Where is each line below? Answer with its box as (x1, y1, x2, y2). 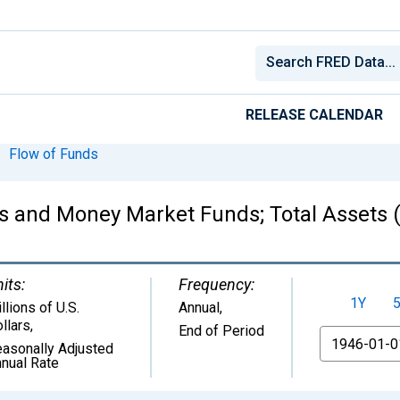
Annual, (179, 298, 222, 316)
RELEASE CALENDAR (246, 105, 383, 123)
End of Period (179, 321, 264, 339)
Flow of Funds (9, 145, 98, 162)
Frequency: (179, 274, 254, 294)
